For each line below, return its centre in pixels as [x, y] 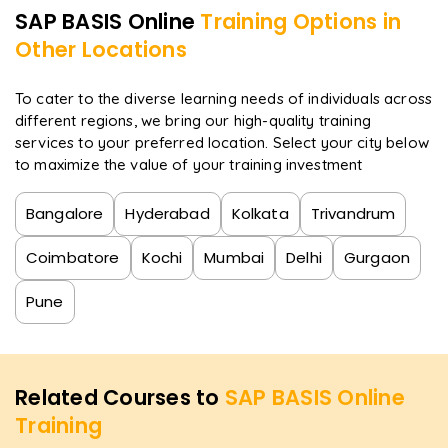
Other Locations [101, 49]
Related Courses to [120, 397]
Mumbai [234, 257]
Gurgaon [376, 257]
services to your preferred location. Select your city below [222, 142]
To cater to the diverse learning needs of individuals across [223, 98]
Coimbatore [73, 257]
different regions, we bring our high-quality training [193, 120]
